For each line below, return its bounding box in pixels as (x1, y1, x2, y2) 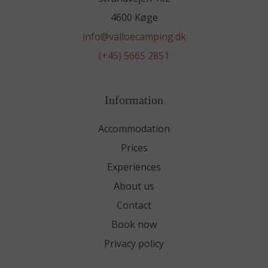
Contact (117, 198, 151, 212)
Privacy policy (104, 236, 164, 250)
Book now (111, 217, 157, 231)
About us (114, 179, 154, 193)
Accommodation (98, 121, 170, 135)
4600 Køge (110, 10, 158, 24)
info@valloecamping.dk (82, 29, 186, 43)
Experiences (107, 160, 161, 173)
